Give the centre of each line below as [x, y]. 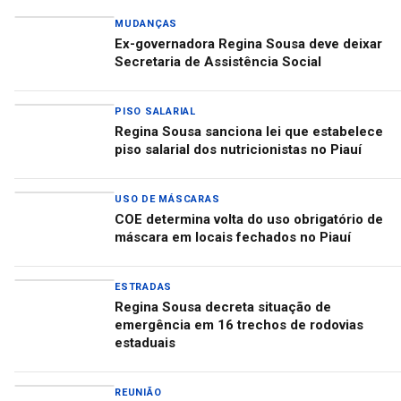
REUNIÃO [138, 392]
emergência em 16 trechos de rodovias [239, 325]
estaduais [145, 343]
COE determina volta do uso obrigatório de [249, 219]
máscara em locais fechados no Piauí [233, 237]
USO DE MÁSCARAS [167, 199]
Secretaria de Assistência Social [218, 62]
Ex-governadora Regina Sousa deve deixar [248, 44]
